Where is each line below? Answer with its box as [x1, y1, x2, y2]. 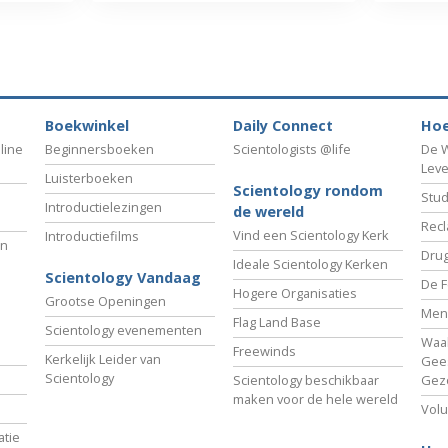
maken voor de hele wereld [233, 390, 398, 409]
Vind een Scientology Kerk [233, 226, 389, 245]
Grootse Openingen [45, 292, 166, 311]
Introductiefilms [45, 227, 139, 246]
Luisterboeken [45, 169, 133, 188]
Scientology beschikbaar [233, 371, 379, 390]
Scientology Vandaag [45, 268, 201, 288]
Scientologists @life [233, 140, 351, 159]
